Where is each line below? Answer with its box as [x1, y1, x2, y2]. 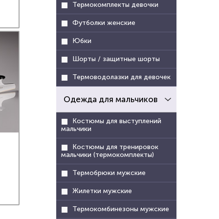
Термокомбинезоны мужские [72, 205, 170, 213]
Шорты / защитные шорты [72, 55, 160, 63]
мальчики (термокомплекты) [61, 151, 154, 159]
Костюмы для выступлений [72, 117, 162, 125]
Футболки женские [72, 19, 136, 27]
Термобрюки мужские [72, 169, 146, 177]
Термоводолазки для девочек [72, 73, 171, 81]
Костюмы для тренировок [72, 143, 159, 151]
